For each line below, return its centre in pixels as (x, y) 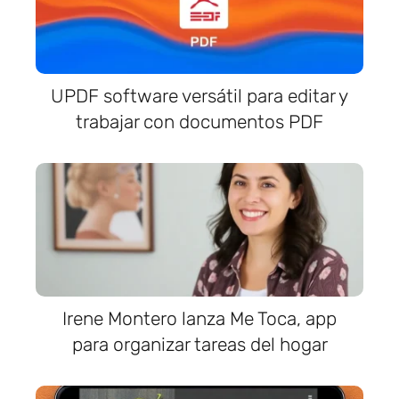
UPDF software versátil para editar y (199, 96)
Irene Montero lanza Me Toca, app (199, 319)
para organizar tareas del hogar (199, 345)
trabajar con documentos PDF (199, 122)
